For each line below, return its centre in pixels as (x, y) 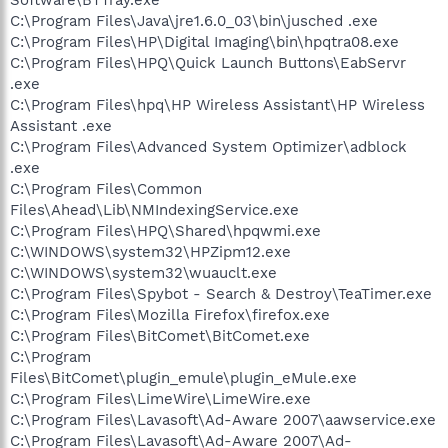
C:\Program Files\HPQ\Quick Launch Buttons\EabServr (208, 62)
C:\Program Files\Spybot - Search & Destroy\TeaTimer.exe (221, 293)
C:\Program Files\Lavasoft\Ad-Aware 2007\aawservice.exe (223, 419)
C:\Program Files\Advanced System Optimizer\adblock (208, 146)
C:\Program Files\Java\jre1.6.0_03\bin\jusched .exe (194, 20)
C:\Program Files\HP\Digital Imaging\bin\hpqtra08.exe (204, 41)
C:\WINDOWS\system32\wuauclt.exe (143, 272)
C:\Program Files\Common (106, 188)
